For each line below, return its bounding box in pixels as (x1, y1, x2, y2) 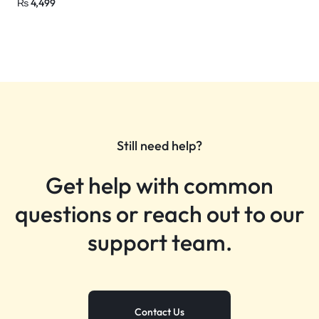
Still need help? (117, 137, 202, 154)
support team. (87, 227, 232, 256)
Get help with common (46, 170, 273, 199)
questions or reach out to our (14, 199, 305, 228)
